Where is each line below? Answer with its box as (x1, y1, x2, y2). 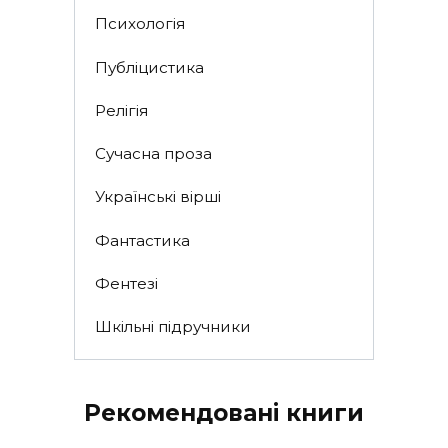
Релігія (94, 100, 148, 120)
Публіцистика (94, 57, 204, 77)
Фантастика (94, 230, 190, 250)
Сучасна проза (94, 144, 212, 164)
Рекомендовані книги (84, 398, 364, 427)
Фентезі (94, 273, 158, 293)
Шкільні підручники (94, 317, 251, 337)
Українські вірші (94, 187, 221, 207)
